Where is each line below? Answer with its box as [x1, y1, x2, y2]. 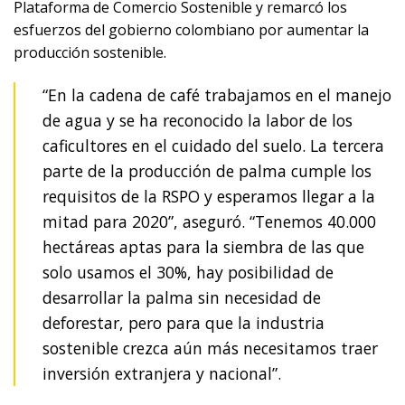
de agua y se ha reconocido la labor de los [42, 108, 353, 131]
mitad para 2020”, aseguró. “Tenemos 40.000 [42, 210, 376, 232]
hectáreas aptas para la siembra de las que [42, 235, 364, 258]
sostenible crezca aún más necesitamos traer [42, 336, 378, 359]
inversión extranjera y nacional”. [42, 362, 281, 384]
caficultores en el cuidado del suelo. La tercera [42, 134, 384, 156]
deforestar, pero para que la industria [42, 311, 325, 334]
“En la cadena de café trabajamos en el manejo [42, 83, 391, 106]
